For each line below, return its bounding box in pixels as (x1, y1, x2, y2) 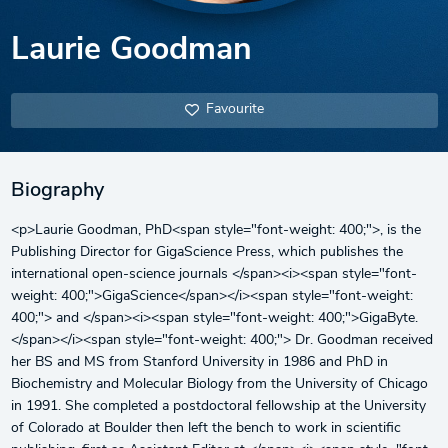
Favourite (205, 102, 264, 117)
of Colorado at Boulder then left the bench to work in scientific (10, 420, 401, 436)
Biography (10, 180, 104, 201)
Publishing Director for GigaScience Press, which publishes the (10, 244, 403, 260)
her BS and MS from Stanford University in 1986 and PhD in (10, 354, 388, 370)
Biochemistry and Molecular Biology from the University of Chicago (10, 376, 428, 392)
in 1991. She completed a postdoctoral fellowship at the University (10, 398, 426, 414)
